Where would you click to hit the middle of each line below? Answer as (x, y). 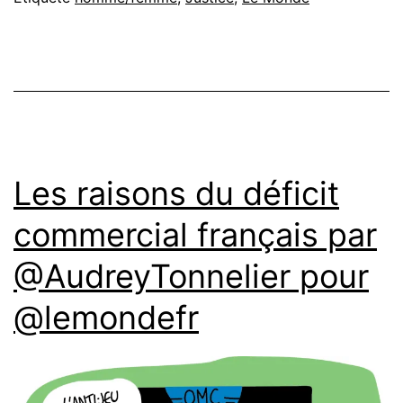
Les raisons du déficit (176, 193)
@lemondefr (106, 317)
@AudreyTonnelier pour (191, 276)
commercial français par (195, 234)
